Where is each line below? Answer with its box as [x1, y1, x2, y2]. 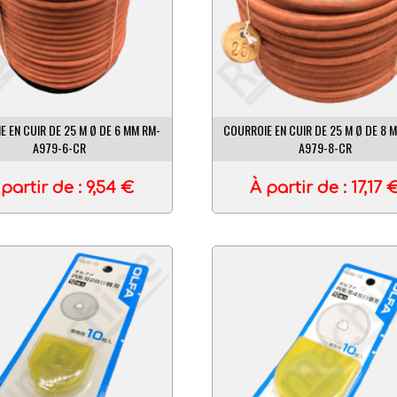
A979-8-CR [298, 137, 352, 157]
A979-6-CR [32, 137, 86, 157]
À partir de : [250, 179, 352, 198]
